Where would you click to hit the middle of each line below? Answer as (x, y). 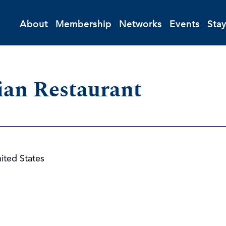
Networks (140, 24)
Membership (83, 24)
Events (184, 24)
